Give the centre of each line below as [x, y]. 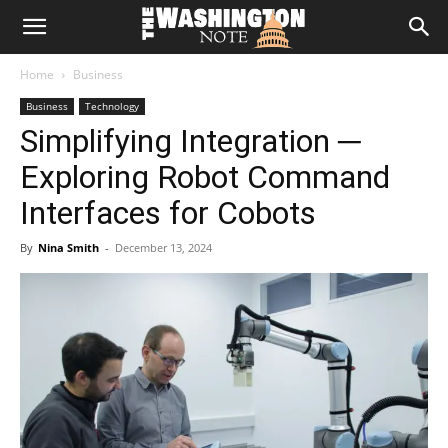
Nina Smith [68, 247]
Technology [112, 106]
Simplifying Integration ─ [190, 141]
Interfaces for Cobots [168, 213]
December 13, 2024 [163, 247]
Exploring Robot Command [205, 177]
